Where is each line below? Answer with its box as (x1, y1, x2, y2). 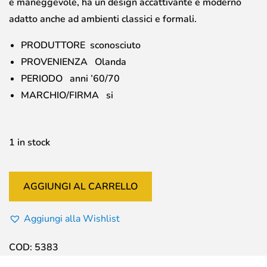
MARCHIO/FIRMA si (21, 88, 113, 102)
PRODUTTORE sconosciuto (21, 38, 141, 52)
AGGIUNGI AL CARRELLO (23, 179, 138, 193)
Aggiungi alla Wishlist (24, 212, 120, 225)
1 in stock (9, 135, 50, 149)
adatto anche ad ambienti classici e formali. (9, 12, 197, 26)
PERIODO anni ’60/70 (21, 72, 120, 85)
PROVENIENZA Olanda (21, 55, 126, 69)
